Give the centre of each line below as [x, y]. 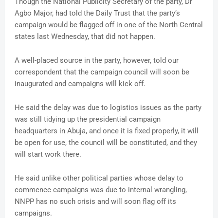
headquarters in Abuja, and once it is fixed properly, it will [107, 131]
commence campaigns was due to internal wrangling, [101, 190]
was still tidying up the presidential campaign [88, 119]
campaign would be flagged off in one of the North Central [109, 25]
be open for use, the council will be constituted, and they [106, 143]
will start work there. [48, 154]
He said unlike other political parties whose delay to [99, 178]
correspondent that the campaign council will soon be [102, 72]
